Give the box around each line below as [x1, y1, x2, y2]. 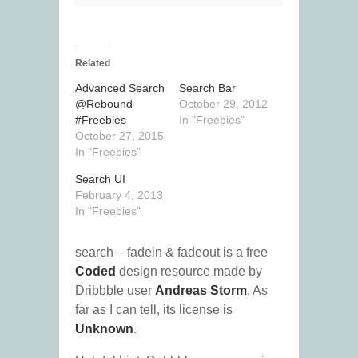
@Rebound [75, 97, 133, 111]
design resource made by [116, 265, 262, 279]
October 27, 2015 [75, 129, 164, 143]
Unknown [75, 322, 133, 336]
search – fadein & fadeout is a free [75, 245, 268, 260]
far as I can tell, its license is [75, 303, 233, 317]
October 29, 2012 [179, 97, 268, 111]
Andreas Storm [155, 284, 247, 298]
